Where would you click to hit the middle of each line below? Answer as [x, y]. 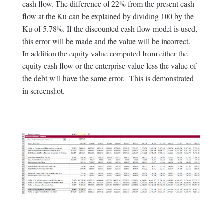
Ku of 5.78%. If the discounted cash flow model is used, [110, 29]
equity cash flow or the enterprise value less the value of [109, 66]
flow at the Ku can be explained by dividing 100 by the [108, 16]
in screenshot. [43, 91]
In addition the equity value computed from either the [105, 54]
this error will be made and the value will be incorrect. [107, 41]
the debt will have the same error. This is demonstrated [108, 78]
